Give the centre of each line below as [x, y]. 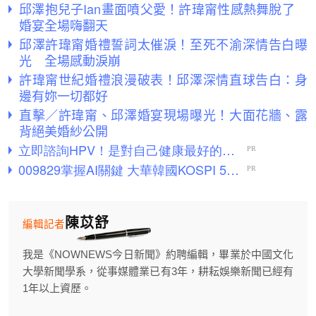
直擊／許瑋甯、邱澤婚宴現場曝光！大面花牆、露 [163, 115]
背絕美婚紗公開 [63, 131]
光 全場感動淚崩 [70, 60]
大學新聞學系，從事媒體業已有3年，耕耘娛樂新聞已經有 [158, 272]
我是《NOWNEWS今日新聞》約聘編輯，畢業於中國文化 [158, 255]
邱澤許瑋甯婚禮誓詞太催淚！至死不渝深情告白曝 [163, 44]
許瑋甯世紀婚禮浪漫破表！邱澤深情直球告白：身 [163, 79]
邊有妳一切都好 [63, 96]
